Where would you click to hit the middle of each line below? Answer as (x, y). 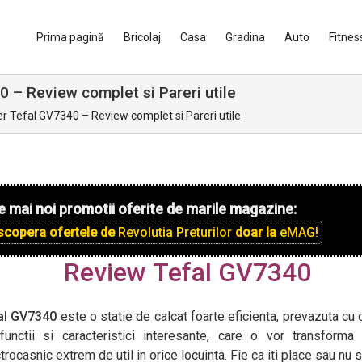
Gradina (245, 37)
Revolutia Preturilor (177, 232)
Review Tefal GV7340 (187, 272)
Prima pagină (70, 37)
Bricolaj (142, 37)
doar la (257, 232)
